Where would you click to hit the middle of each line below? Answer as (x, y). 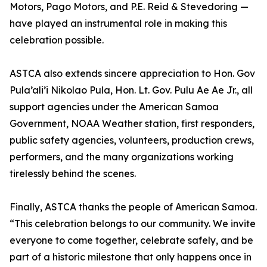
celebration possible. (57, 40)
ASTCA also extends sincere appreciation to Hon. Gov (132, 74)
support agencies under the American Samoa (114, 107)
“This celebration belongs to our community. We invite (133, 224)
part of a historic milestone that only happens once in (131, 257)
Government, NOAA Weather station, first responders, (132, 124)
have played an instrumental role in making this (118, 24)
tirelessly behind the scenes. (73, 174)
